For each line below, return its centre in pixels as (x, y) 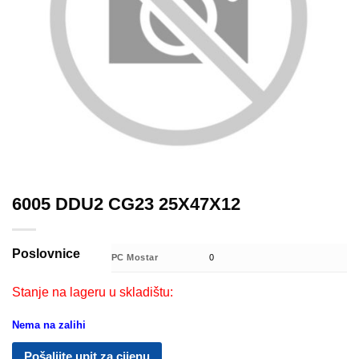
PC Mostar (135, 258)
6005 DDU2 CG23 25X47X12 (126, 204)
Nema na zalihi (49, 325)
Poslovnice (46, 254)
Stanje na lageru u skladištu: (93, 292)
